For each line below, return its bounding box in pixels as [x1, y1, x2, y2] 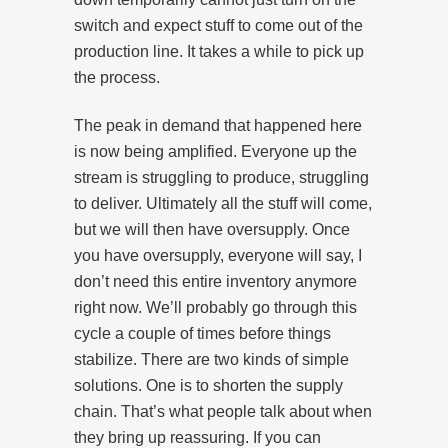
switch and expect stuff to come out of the [74, 16, 363, 34]
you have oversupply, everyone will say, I [74, 246, 362, 264]
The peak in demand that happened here [74, 116, 362, 134]
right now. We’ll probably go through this [74, 298, 357, 316]
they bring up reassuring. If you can [74, 428, 321, 446]
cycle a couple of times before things [74, 324, 331, 342]
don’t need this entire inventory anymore [74, 272, 357, 290]
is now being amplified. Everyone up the [74, 142, 357, 160]
